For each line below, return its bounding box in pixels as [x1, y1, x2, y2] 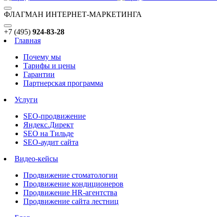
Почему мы [23, 53, 61, 61]
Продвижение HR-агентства [23, 188, 117, 197]
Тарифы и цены [23, 62, 76, 70]
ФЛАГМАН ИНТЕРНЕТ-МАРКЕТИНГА [4, 10, 142, 18]
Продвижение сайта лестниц [23, 197, 119, 205]
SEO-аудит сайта [23, 138, 78, 146]
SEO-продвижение [23, 112, 86, 120]
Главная [15, 36, 41, 45]
